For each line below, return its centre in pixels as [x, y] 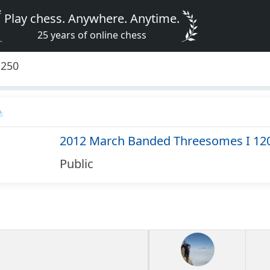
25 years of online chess [92, 35]
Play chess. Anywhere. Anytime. [92, 18]
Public [76, 164]
